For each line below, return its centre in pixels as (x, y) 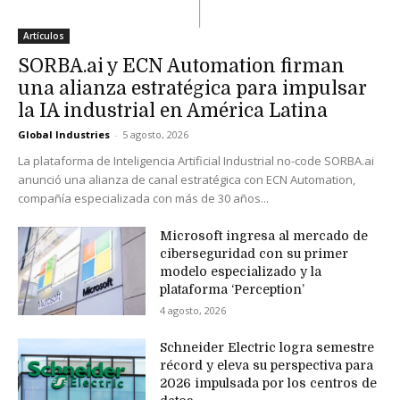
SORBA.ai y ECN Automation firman (181, 66)
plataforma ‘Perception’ (232, 289)
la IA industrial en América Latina (173, 110)
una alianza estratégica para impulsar (192, 88)
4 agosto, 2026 (192, 310)
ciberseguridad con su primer (254, 253)
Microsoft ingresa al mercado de (263, 235)
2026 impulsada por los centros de (268, 383)
